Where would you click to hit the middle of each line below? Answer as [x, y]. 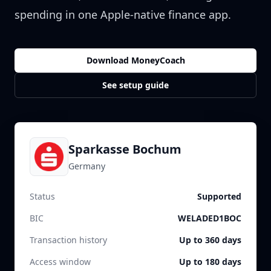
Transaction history [68, 240]
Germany [87, 166]
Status [42, 196]
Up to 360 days [210, 240]
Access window [60, 262]
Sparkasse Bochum [125, 149]
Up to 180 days [210, 262]
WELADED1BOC [210, 218]
